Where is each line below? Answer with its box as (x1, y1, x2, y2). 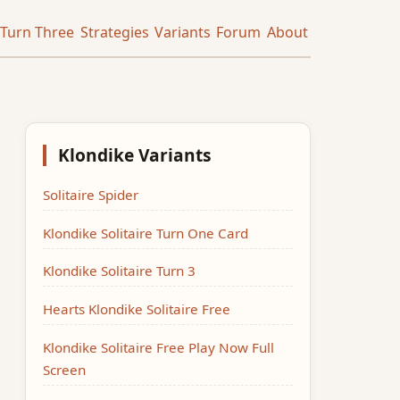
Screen (43, 360, 87, 379)
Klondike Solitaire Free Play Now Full (43, 337, 275, 356)
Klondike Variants (57, 142, 212, 167)
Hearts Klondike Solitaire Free (43, 300, 231, 319)
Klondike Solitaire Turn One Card (43, 223, 249, 242)
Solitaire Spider (43, 185, 139, 204)
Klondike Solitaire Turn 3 (43, 262, 196, 280)
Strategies (79, 21, 149, 42)
